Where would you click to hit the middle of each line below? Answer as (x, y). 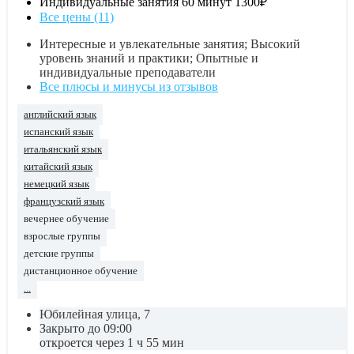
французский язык (64, 201)
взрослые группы (62, 236)
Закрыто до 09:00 (86, 328)
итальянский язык (63, 149)
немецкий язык (56, 184)
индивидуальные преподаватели (128, 72)
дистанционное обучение (81, 271)
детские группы (59, 253)
